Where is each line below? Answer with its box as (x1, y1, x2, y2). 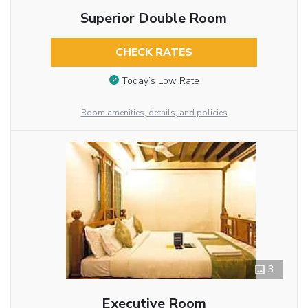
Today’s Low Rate (121, 74, 199, 87)
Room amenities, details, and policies (80, 107, 228, 118)
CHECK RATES (115, 45, 192, 60)
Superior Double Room (80, 9, 228, 28)
